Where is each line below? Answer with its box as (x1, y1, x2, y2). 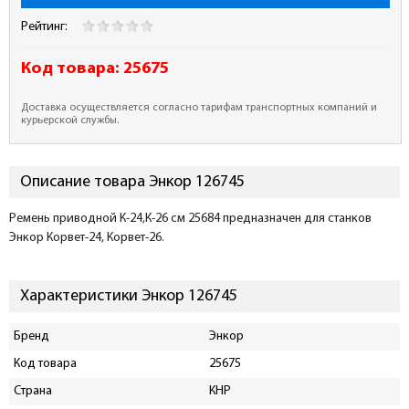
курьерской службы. (21, 114, 119, 126)
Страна (14, 384, 52, 398)
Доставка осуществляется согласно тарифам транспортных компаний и (21, 101, 377, 113)
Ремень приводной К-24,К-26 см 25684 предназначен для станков (9, 212, 372, 225)
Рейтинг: (21, 19, 70, 34)
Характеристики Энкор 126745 (20, 288, 237, 305)
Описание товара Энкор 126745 (20, 173, 245, 191)
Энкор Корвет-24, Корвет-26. (9, 231, 164, 245)
